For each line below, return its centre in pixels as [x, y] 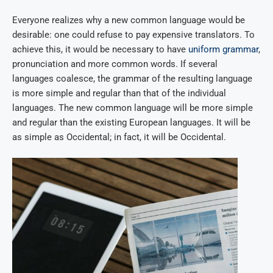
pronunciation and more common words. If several [115, 64]
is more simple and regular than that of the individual [119, 93]
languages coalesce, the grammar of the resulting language [132, 78]
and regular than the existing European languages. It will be [131, 122]
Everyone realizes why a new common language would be [129, 20]
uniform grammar [222, 49]
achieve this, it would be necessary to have [99, 49]
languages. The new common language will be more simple [133, 108]
